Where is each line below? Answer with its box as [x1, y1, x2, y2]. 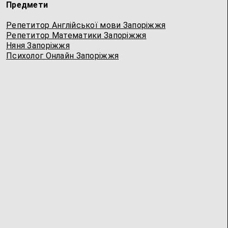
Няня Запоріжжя [6, 41, 70, 50]
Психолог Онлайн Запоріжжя [6, 51, 119, 61]
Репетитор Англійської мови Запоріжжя [6, 20, 166, 30]
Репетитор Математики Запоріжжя [6, 31, 147, 40]
